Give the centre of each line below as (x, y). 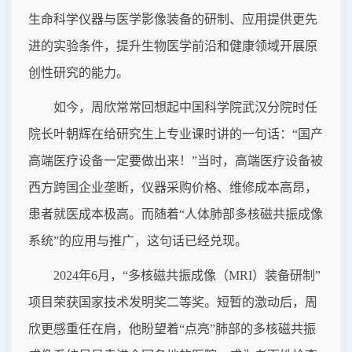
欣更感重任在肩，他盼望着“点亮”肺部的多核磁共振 (172, 328)
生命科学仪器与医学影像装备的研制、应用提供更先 (173, 19)
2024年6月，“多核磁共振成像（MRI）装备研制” (187, 275)
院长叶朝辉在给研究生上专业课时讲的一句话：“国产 (176, 134)
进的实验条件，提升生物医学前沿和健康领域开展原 (173, 46)
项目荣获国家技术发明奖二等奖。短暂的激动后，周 (173, 302)
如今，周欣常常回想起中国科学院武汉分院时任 (185, 107)
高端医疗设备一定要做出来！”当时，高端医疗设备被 (176, 160)
